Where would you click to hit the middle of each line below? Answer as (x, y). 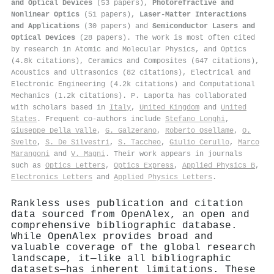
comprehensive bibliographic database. (124, 225)
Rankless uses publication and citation (127, 203)
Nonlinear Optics (45, 14)
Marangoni (30, 154)
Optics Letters (75, 165)
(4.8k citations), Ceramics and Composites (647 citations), (135, 61)
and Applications (45, 26)
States (24, 119)
